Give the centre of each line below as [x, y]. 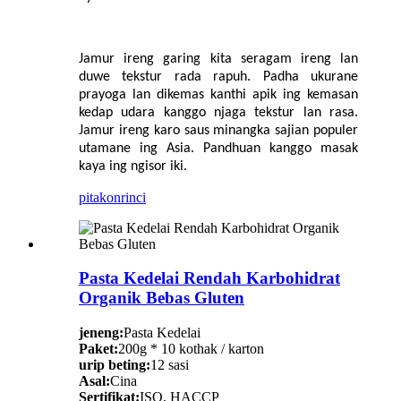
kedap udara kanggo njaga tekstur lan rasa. [218, 112]
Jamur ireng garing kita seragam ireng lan [218, 59]
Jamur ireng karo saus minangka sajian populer [218, 130]
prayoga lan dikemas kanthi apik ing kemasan [218, 94]
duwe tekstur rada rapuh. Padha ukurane [218, 77]
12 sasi [170, 365]
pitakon [100, 197]
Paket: [98, 349]
